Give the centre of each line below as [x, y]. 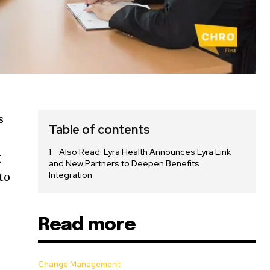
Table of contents [100, 130]
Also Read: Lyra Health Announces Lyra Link [145, 152]
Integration [71, 175]
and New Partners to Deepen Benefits [124, 164]
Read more [87, 225]
